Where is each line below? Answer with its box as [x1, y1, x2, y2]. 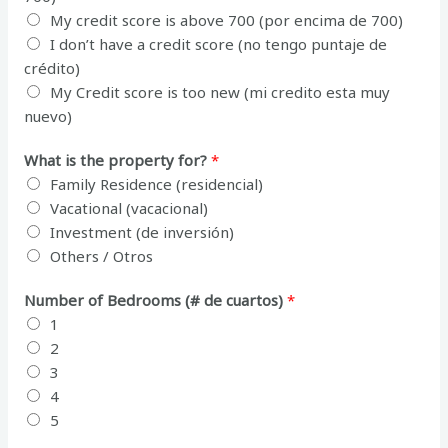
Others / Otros [50, 245, 154, 266]
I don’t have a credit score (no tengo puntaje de [50, 33, 388, 54]
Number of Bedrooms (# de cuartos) [24, 289, 288, 310]
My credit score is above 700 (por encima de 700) [50, 9, 404, 30]
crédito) [24, 57, 81, 78]
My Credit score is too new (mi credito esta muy [50, 81, 391, 102]
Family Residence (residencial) [50, 173, 264, 194]
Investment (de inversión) [50, 221, 235, 242]
